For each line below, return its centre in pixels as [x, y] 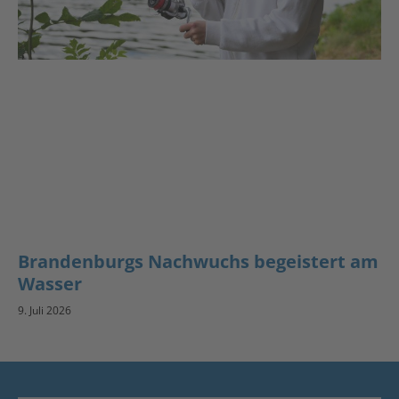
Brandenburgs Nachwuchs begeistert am [198, 261]
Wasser [50, 283]
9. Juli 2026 [45, 309]
